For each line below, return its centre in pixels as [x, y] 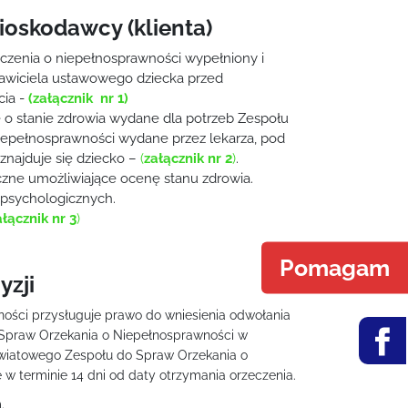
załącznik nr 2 [188, 158]
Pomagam [335, 267]
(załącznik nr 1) [78, 98]
